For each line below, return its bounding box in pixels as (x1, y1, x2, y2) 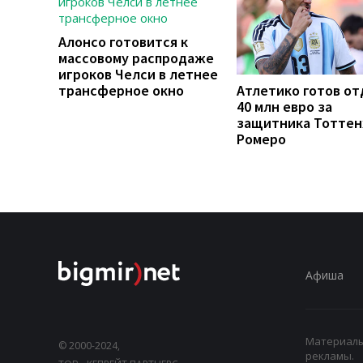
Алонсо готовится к (58, 32, 188, 51)
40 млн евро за (237, 96, 332, 116)
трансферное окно (58, 80, 184, 100)
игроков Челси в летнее (58, 64, 218, 83)
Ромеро (237, 129, 286, 148)
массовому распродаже (58, 48, 214, 67)
